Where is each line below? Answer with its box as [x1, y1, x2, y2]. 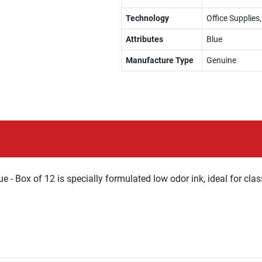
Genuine [206, 56, 236, 65]
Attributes [125, 35, 163, 44]
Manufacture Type [125, 56, 194, 65]
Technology [125, 13, 169, 23]
